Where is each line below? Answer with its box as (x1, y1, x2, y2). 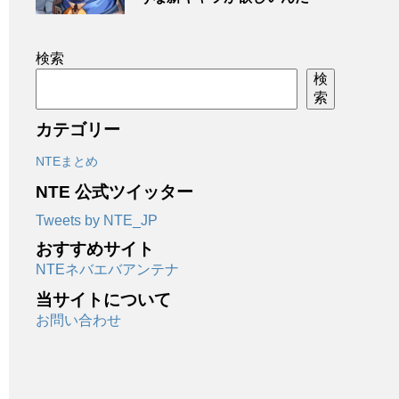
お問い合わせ (36, 313, 121, 328)
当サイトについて (36, 290, 171, 309)
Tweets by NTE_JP (36, 213, 158, 228)
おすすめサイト (36, 240, 154, 258)
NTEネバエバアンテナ (36, 262, 179, 277)
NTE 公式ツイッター (36, 183, 193, 201)
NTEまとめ (36, 154, 98, 168)
